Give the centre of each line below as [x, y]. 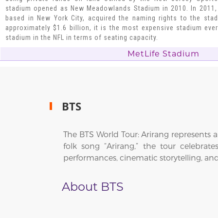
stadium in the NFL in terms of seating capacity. [82, 38]
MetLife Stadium [163, 54]
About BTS [93, 187]
